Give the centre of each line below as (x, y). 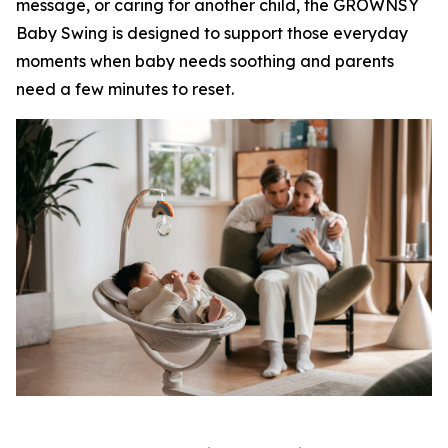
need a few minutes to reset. (125, 89)
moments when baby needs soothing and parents (205, 61)
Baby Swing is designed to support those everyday (212, 33)
